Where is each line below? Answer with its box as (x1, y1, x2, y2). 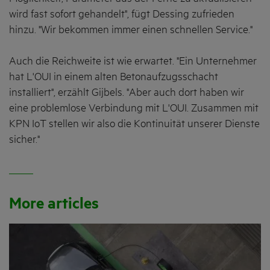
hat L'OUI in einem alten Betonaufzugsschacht (9, 71, 218, 83)
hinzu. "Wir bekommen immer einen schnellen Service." (9, 24, 255, 37)
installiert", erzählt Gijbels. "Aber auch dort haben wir (9, 86, 244, 99)
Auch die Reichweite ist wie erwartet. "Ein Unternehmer (9, 55, 257, 67)
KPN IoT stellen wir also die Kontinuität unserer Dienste (9, 118, 260, 130)
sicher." (9, 133, 42, 146)
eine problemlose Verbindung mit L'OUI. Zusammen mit (9, 102, 259, 115)
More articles (9, 195, 99, 213)
